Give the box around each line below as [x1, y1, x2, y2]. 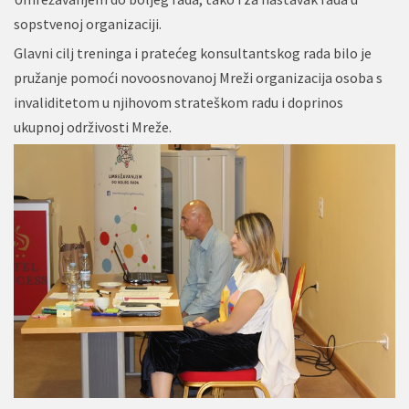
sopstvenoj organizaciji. [14, 15, 162, 33]
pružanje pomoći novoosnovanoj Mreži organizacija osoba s [14, 68, 383, 87]
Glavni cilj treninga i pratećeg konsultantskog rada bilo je [14, 44, 372, 62]
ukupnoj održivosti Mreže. [14, 118, 172, 136]
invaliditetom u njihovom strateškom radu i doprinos [14, 93, 343, 111]
